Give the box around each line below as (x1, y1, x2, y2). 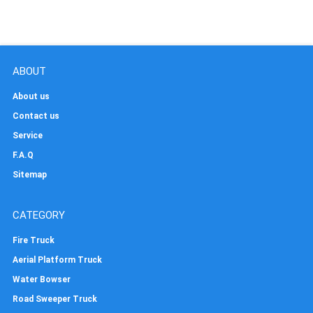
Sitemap (12, 170, 47, 180)
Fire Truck (12, 235, 54, 246)
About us (12, 92, 50, 102)
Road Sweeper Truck (12, 294, 97, 305)
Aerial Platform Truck (12, 255, 102, 265)
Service (12, 131, 43, 141)
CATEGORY (12, 209, 65, 222)
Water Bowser (12, 275, 71, 285)
